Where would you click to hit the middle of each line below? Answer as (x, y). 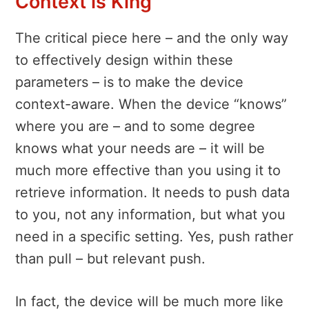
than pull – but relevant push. (110, 258)
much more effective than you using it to (148, 170)
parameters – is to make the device (129, 82)
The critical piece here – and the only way (152, 38)
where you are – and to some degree (135, 126)
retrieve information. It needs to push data (152, 192)
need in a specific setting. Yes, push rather (154, 236)
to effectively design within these (124, 60)
